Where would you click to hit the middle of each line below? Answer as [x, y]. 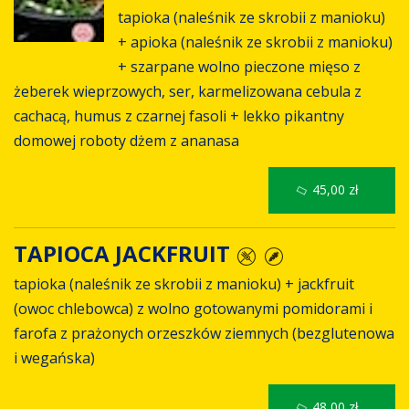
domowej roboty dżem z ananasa [126, 140]
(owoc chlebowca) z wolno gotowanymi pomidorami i [193, 309]
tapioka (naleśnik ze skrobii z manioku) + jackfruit [184, 284]
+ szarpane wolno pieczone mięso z [239, 66]
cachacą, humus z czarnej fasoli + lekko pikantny [179, 115]
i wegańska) [54, 358]
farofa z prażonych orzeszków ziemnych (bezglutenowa [204, 334]
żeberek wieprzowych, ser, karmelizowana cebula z [188, 91]
